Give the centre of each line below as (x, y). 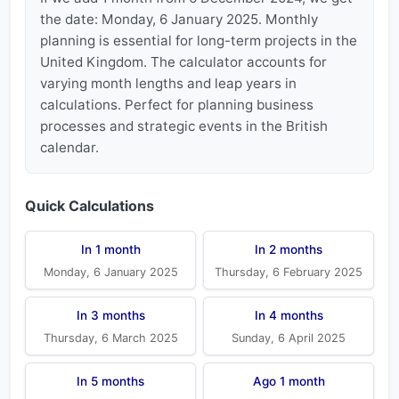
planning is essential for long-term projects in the (199, 41)
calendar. (69, 147)
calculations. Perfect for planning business (177, 105)
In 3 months (110, 315)
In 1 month (110, 249)
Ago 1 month (289, 381)
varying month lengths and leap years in (168, 83)
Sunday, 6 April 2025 (289, 338)
